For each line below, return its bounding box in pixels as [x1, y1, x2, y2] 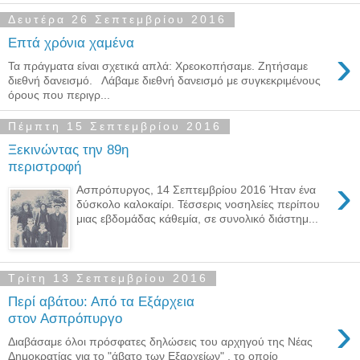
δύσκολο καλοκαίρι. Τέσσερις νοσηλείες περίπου [76, 198, 321, 211]
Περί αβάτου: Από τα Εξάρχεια [8, 293, 194, 310]
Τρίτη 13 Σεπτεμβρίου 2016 [8, 272, 208, 285]
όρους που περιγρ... [8, 88, 110, 101]
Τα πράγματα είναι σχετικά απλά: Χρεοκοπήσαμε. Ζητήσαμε [8, 59, 308, 72]
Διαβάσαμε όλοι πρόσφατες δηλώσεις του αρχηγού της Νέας [8, 335, 313, 348]
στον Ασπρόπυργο [8, 310, 122, 327]
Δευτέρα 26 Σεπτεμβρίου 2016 [8, 13, 227, 27]
